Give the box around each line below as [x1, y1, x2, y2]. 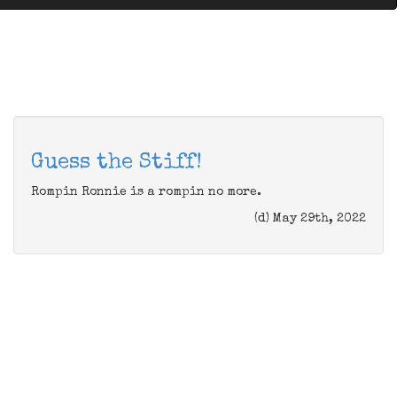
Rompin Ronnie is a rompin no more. [31, 186, 261, 198]
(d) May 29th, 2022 [254, 213, 366, 225]
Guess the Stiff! [31, 152, 202, 174]
